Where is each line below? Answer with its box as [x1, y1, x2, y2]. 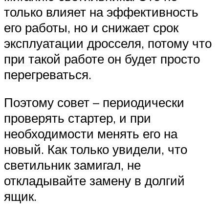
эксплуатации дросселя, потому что [4, 35, 212, 51]
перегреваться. [4, 66, 91, 82]
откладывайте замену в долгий [4, 173, 185, 189]
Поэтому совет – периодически [4, 94, 184, 110]
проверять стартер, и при [4, 110, 151, 126]
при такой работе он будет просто [4, 50, 200, 66]
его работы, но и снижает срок [4, 19, 178, 35]
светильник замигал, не [4, 157, 141, 173]
